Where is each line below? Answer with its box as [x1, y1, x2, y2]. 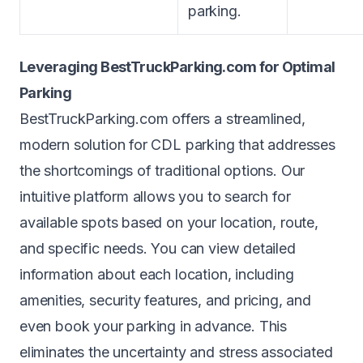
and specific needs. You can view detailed [19, 240, 296, 257]
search [224, 188, 269, 205]
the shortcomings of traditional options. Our [19, 162, 305, 179]
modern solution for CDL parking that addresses [19, 136, 335, 153]
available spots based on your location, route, [19, 214, 318, 231]
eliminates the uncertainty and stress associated [19, 344, 333, 361]
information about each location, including [19, 266, 294, 283]
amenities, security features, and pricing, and [19, 292, 311, 309]
